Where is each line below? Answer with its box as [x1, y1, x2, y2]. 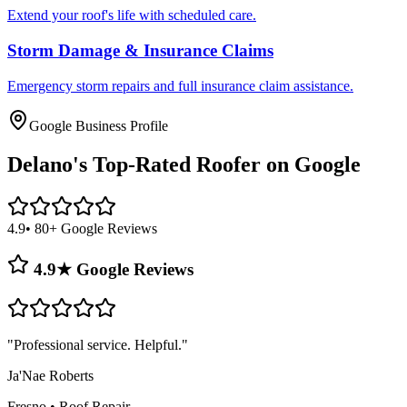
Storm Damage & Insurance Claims [7, 41, 273, 61]
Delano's [7, 152, 87, 176]
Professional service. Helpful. [14, 337, 182, 352]
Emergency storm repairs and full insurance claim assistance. [7, 77, 353, 94]
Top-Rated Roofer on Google [87, 152, 361, 176]
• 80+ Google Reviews [25, 220, 157, 236]
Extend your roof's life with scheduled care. [7, 7, 256, 24]
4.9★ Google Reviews [29, 260, 194, 280]
